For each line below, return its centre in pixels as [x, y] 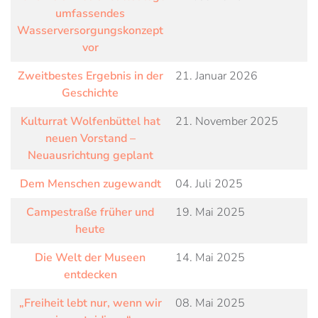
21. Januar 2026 [216, 76]
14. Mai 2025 [210, 258]
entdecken [90, 275]
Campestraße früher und [90, 212]
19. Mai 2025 [210, 212]
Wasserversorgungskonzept [90, 31]
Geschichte [90, 93]
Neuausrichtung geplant [90, 155]
